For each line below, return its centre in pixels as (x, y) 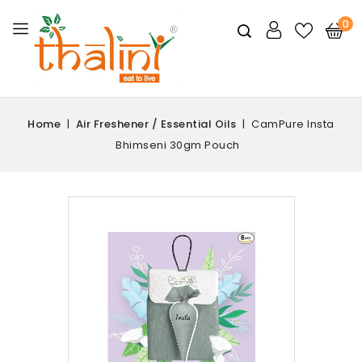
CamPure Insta (293, 124)
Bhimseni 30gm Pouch (178, 145)
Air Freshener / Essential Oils (156, 124)
